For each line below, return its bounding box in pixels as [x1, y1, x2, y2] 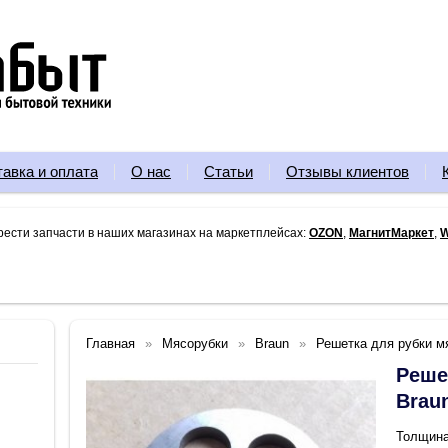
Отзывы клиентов [286, 163, 409, 180]
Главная [86, 336, 135, 351]
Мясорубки [162, 336, 228, 351]
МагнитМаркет [349, 225, 434, 240]
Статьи [204, 163, 253, 180]
